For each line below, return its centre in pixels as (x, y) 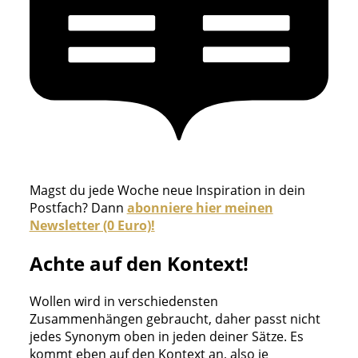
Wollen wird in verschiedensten (123, 301)
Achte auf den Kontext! (139, 263)
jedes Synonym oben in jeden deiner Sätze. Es (166, 336)
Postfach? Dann (76, 207)
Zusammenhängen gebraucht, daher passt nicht (175, 318)
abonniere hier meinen (200, 207)
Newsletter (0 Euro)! (92, 225)
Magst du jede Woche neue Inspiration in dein (167, 190)
